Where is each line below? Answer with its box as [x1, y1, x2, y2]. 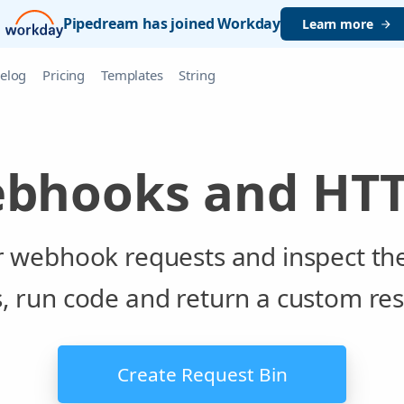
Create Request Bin [116, 361, 288, 387]
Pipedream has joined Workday [62, 14, 281, 33]
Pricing [42, 66, 86, 84]
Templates [101, 66, 163, 84]
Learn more [302, 15, 373, 32]
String [179, 66, 216, 84]
